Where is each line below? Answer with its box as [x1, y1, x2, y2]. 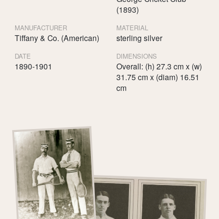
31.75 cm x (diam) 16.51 [116, 71, 199, 83]
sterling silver [116, 32, 162, 44]
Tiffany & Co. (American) [15, 32, 99, 44]
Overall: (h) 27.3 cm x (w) [116, 61, 202, 72]
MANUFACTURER [15, 23, 67, 33]
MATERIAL [116, 23, 148, 33]
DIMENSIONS [116, 51, 157, 61]
